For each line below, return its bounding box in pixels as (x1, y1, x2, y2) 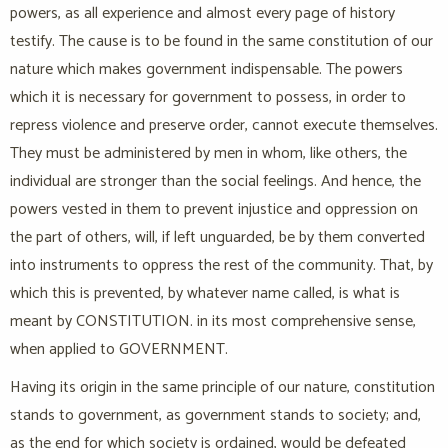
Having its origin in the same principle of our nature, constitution (10, 374, 435, 402)
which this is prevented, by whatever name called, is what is (10, 280, 400, 308)
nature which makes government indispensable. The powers (10, 56, 403, 84)
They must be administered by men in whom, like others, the (10, 140, 407, 168)
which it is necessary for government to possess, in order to (10, 84, 406, 112)
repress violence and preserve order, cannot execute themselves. (10, 112, 438, 140)
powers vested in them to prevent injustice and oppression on (10, 196, 418, 224)
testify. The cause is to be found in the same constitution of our (10, 28, 433, 56)
